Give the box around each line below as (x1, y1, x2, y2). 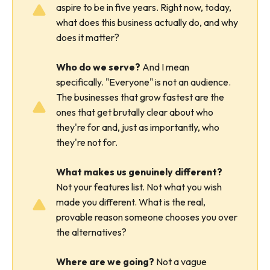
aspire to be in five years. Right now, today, (56, 1, 231, 13)
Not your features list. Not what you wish (56, 181, 222, 193)
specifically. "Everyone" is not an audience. (56, 76, 231, 88)
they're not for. (56, 136, 118, 148)
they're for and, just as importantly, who (56, 121, 219, 133)
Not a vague (154, 256, 207, 268)
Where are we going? (56, 256, 154, 268)
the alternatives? (56, 226, 127, 238)
